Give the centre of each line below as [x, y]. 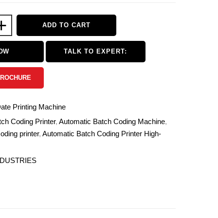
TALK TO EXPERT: [95, 51]
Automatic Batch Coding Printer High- [101, 134]
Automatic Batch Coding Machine [112, 121]
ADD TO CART [66, 25]
